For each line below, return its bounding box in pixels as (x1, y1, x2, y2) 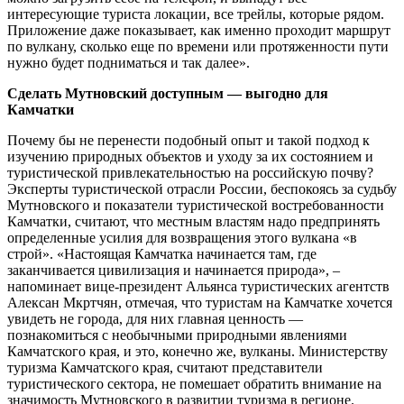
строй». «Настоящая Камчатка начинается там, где (7, 245, 317, 262)
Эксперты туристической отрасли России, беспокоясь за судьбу (7, 180, 397, 197)
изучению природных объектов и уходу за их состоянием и (7, 148, 373, 164)
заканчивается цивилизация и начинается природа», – (7, 262, 340, 278)
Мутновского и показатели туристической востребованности (7, 197, 384, 213)
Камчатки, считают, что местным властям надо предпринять (7, 213, 380, 229)
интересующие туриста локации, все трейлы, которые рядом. (7, 5, 384, 22)
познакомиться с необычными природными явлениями (7, 326, 347, 343)
